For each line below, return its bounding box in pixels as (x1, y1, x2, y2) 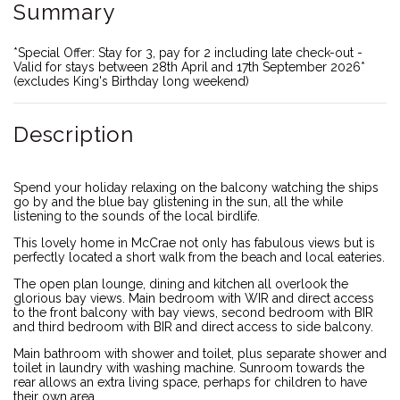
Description (13, 121, 134, 147)
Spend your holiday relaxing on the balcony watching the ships (13, 179, 379, 195)
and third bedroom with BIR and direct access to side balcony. (13, 319, 373, 334)
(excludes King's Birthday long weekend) (13, 73, 249, 88)
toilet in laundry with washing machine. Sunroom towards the (13, 360, 364, 375)
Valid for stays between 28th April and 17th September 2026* (13, 59, 365, 74)
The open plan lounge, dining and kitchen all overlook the (13, 276, 348, 291)
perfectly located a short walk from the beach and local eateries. (13, 249, 385, 264)
